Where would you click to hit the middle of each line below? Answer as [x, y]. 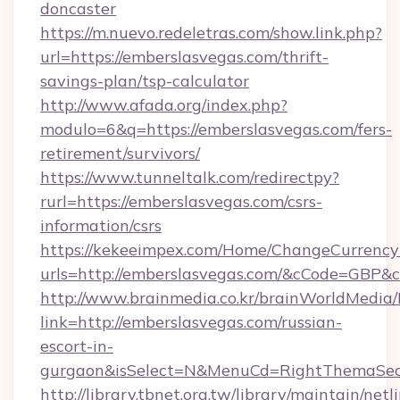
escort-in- [77, 346]
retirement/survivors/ [120, 153]
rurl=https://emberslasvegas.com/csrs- [181, 201]
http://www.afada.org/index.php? [164, 105]
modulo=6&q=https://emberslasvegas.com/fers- [216, 129]
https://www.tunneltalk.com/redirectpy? [190, 177]
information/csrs [101, 225]
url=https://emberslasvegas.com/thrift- [184, 57]
